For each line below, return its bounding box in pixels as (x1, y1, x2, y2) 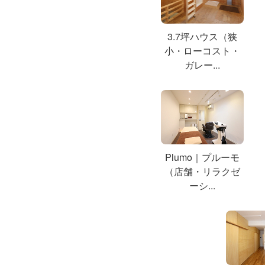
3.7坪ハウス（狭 (167, 29, 237, 43)
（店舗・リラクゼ (164, 164, 240, 178)
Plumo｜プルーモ (165, 150, 240, 164)
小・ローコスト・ (164, 43, 240, 57)
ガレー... (185, 57, 220, 72)
